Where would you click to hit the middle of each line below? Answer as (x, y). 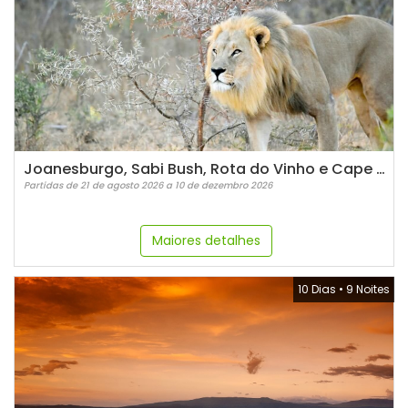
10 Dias (317, 289)
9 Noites (368, 289)
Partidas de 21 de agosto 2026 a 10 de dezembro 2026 (148, 185)
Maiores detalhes (206, 240)
